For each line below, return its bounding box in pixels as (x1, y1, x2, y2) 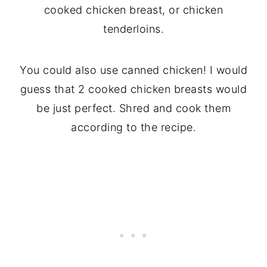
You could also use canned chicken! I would (20, 63, 247, 76)
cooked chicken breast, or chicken (44, 3, 223, 16)
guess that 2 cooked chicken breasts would (20, 82, 247, 95)
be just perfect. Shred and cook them (36, 101, 231, 114)
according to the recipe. (71, 120, 196, 133)
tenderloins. (103, 22, 164, 35)
